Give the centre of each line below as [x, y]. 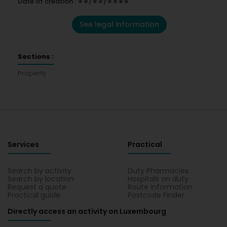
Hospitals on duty [158, 179]
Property [32, 73]
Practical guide [34, 195]
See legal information [119, 24]
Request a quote [37, 187]
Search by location [41, 179]
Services [23, 144]
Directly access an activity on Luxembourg [87, 211]
